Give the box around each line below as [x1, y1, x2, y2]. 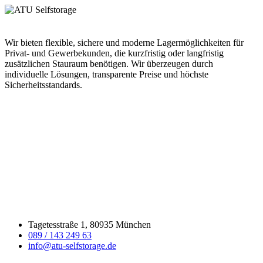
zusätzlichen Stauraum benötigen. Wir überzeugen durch [5, 59, 213, 69]
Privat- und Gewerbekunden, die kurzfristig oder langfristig [5, 48, 224, 58]
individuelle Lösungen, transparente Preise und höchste [5, 69, 208, 79]
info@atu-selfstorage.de [28, 241, 116, 251]
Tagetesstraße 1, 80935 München [28, 220, 151, 230]
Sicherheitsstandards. [5, 80, 82, 90]
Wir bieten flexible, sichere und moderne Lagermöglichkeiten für [5, 38, 244, 48]
